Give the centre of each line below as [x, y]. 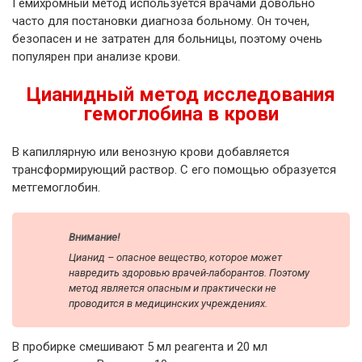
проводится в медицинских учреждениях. [168, 303]
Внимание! [95, 237]
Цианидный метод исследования [181, 94]
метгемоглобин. [56, 187]
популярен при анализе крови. [96, 56]
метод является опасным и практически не [173, 288]
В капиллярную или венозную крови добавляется [151, 152]
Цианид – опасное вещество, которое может [175, 257]
